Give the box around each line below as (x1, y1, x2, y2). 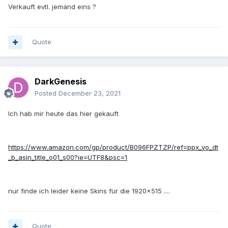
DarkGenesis (35, 76, 87, 87)
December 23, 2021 (59, 89, 121, 98)
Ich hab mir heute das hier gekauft (8, 109, 119, 118)
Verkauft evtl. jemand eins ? (8, 3, 96, 11)
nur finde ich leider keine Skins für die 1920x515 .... (8, 187, 170, 195)
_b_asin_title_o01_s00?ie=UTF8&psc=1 (8, 153, 127, 162)
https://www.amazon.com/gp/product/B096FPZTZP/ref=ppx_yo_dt (8, 143, 218, 152)
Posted (35, 89, 59, 98)
